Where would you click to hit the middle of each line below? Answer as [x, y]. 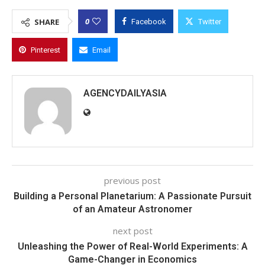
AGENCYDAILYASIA [125, 93]
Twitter [210, 21]
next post [132, 230]
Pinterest [46, 50]
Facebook [149, 21]
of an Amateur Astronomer [132, 209]
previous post [132, 180]
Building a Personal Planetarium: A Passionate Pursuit [132, 196]
